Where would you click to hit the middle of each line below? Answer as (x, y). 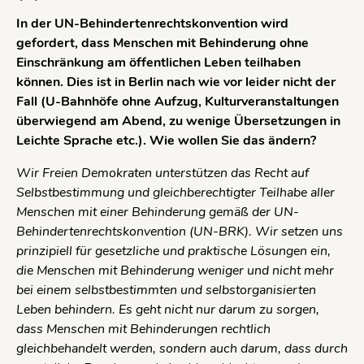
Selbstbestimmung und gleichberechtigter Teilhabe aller (175, 192)
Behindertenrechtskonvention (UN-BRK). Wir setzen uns (180, 231)
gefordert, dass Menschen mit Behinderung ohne (162, 43)
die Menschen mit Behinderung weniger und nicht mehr (175, 270)
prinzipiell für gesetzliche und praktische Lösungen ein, (173, 251)
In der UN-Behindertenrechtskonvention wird (152, 23)
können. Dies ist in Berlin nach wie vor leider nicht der (176, 82)
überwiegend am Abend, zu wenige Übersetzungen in (178, 121)
